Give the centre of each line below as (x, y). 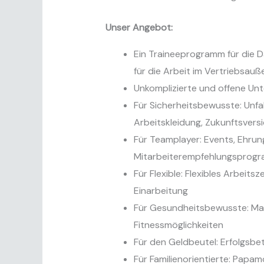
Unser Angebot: (139, 28)
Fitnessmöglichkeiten (178, 225)
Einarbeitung (161, 191)
